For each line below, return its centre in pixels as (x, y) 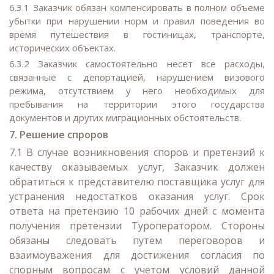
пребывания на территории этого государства (137, 104)
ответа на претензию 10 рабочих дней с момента (137, 211)
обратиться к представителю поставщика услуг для (137, 182)
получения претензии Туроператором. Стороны (137, 226)
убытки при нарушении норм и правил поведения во (137, 20)
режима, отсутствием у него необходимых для (137, 91)
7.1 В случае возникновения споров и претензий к (137, 152)
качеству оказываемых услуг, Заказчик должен (137, 167)
